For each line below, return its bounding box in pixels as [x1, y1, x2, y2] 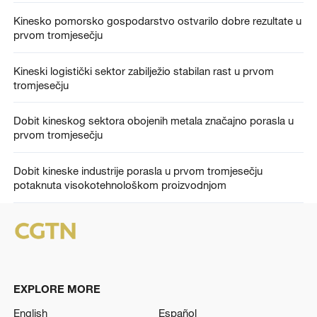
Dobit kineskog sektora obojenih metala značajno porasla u [13, 114, 294, 127]
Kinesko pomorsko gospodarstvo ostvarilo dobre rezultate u [13, 13, 301, 27]
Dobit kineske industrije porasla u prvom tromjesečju [13, 164, 263, 178]
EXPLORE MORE [13, 282, 100, 296]
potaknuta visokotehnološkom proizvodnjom [13, 178, 226, 192]
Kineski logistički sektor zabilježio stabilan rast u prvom [13, 64, 274, 77]
